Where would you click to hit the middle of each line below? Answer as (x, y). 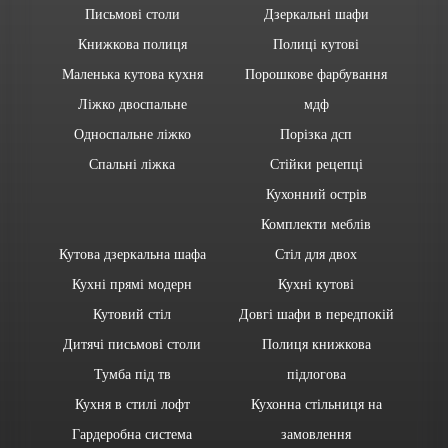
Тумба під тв (132, 373)
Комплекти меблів (316, 223)
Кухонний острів (316, 193)
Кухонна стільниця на (316, 403)
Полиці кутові (316, 43)
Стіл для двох (316, 253)
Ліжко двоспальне (132, 103)
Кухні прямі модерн (132, 283)
